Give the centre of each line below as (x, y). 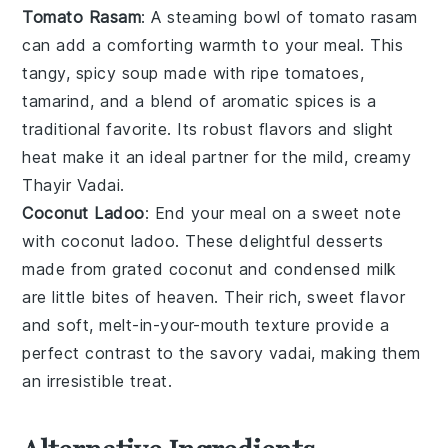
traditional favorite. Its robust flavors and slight (208, 129)
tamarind (56, 101)
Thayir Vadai (71, 185)
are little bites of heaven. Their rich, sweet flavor (214, 297)
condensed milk (335, 269)
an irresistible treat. (97, 381)
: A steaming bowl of (225, 17)
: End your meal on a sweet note (273, 213)
